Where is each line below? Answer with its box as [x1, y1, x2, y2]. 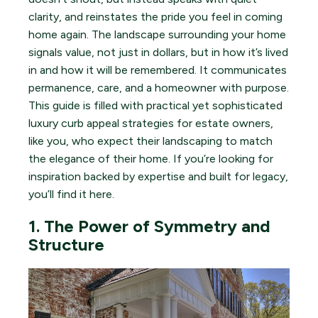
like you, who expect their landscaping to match [28, 133, 273, 148]
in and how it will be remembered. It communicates [28, 62, 287, 77]
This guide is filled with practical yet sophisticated [28, 98, 283, 112]
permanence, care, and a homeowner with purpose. [28, 80, 289, 94]
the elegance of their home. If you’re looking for [28, 151, 273, 165]
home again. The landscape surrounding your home [28, 27, 286, 41]
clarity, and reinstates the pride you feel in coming [28, 9, 283, 23]
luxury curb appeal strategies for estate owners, [28, 116, 273, 130]
